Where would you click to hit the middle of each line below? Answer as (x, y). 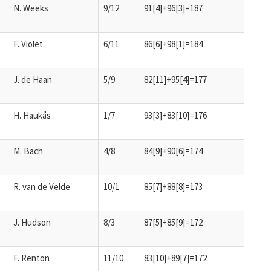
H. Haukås (32, 115)
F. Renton (31, 258)
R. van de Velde (42, 186)
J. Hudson (32, 222)
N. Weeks (31, 8)
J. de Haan (33, 79)
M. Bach (28, 151)
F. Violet (28, 44)
